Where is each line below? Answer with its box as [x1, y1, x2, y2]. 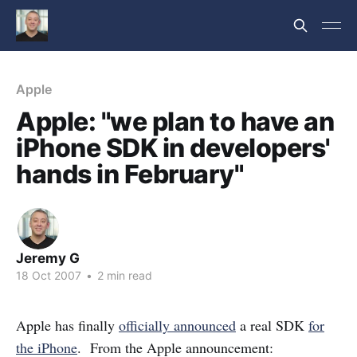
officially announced [119, 316, 236, 335]
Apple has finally [16, 316, 119, 335]
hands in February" [16, 159, 244, 190]
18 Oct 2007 [16, 269, 81, 282]
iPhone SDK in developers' [16, 132, 331, 163]
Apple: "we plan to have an [16, 106, 335, 137]
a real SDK [236, 316, 308, 335]
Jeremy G [16, 250, 80, 266]
